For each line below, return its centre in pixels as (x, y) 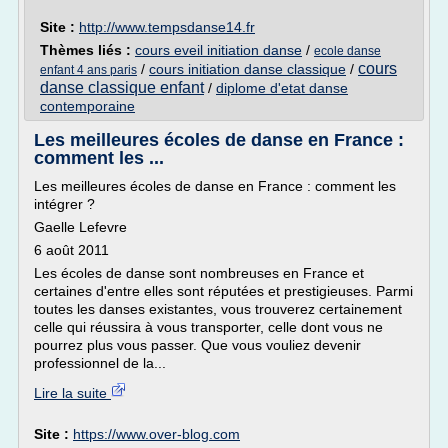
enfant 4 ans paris (88, 70)
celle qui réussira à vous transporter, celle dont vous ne (208, 327)
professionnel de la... (100, 363)
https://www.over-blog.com (156, 434)
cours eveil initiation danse (218, 50)
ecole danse (347, 51)
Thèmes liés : (87, 50)
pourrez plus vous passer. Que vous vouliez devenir (197, 345)
